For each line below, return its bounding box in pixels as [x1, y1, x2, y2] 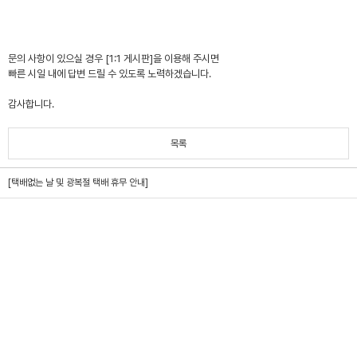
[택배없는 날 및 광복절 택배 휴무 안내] [8, 177, 148, 189]
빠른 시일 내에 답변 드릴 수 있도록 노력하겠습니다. [8, 68, 211, 80]
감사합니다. [8, 98, 54, 111]
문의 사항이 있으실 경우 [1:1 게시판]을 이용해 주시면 [8, 53, 219, 65]
